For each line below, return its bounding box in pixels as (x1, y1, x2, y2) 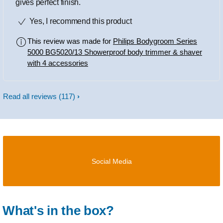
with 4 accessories (27, 59, 88, 68)
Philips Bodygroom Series (113, 37, 197, 46)
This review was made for (27, 37, 113, 46)
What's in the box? (2, 203, 114, 219)
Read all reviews (3, 92, 59, 101)
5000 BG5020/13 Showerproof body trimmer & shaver (27, 48, 202, 57)
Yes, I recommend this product (27, 17, 132, 26)
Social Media (91, 157, 132, 166)
